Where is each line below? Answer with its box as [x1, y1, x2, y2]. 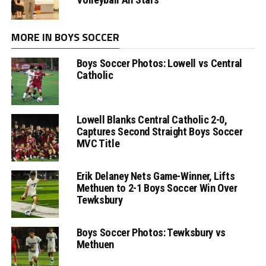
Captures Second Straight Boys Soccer [76, 125, 243, 138]
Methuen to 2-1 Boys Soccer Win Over [76, 181, 237, 194]
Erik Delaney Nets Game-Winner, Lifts [76, 169, 235, 182]
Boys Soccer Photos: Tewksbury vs [76, 226, 226, 239]
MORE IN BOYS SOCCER [11, 28, 119, 45]
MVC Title [76, 137, 120, 150]
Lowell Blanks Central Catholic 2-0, [76, 113, 227, 126]
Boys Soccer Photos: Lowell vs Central [76, 56, 242, 69]
